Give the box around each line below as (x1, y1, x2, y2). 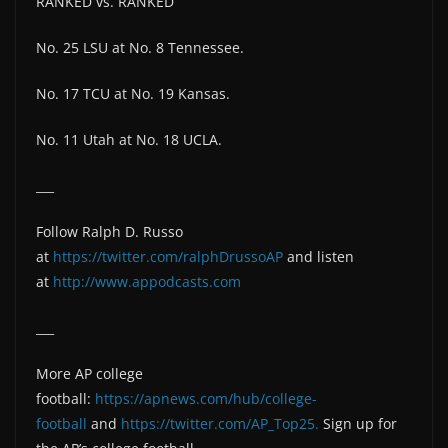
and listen (283, 246, 354, 266)
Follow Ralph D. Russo (36, 221, 183, 241)
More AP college (36, 363, 143, 383)
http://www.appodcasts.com (53, 271, 241, 291)
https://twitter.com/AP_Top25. (121, 413, 319, 433)
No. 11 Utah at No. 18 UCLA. (36, 129, 222, 149)
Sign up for (319, 413, 397, 433)
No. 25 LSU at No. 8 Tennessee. (36, 37, 244, 57)
